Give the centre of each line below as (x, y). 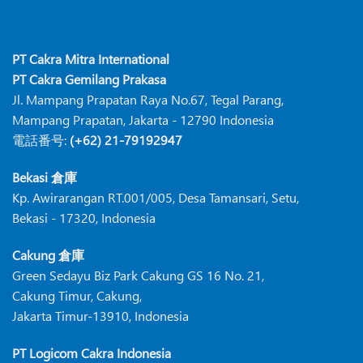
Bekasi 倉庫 (45, 177)
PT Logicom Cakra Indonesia (92, 352)
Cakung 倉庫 (48, 255)
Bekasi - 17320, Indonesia (84, 218)
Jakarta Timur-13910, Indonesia (100, 316)
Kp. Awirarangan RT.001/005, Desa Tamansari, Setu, (156, 198)
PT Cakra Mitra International (91, 59)
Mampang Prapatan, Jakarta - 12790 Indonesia (143, 120)
